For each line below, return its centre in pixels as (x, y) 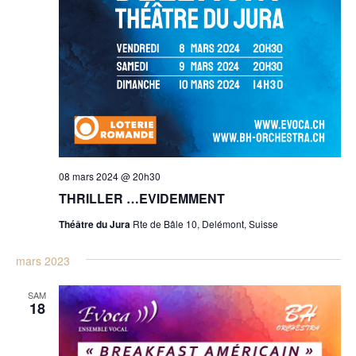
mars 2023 (43, 260)
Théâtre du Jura (95, 224)
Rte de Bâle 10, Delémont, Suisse (205, 223)
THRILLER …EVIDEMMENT (141, 198)
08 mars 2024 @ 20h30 (109, 176)
